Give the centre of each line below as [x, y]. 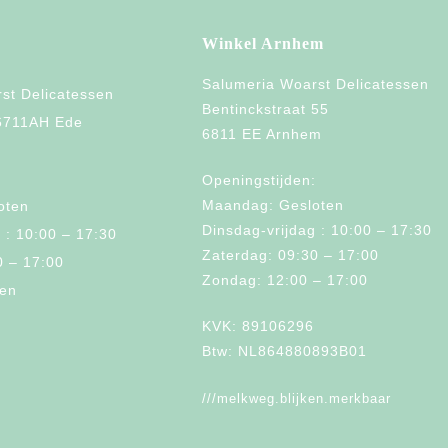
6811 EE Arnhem [262, 134]
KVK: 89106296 [258, 326]
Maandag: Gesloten [273, 205]
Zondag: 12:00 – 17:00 [285, 280]
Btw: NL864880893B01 [284, 351]
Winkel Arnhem [263, 44]
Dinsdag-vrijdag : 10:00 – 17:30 [317, 230]
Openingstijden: [259, 180]
